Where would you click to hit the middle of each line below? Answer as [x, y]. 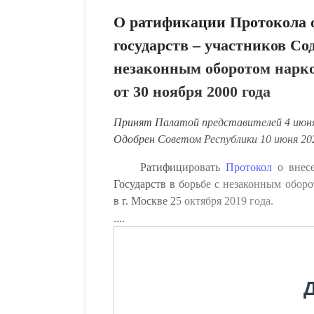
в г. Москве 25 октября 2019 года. [193, 201]
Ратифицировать [183, 167]
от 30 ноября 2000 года [192, 91]
